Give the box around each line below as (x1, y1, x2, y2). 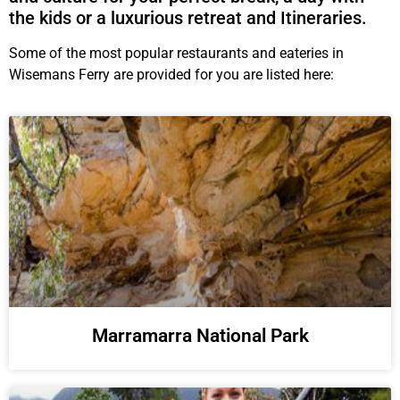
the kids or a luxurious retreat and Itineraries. (9, 6, 367, 29)
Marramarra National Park (91, 325, 309, 347)
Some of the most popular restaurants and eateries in (9, 44, 344, 62)
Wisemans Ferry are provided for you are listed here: (9, 65, 334, 83)
